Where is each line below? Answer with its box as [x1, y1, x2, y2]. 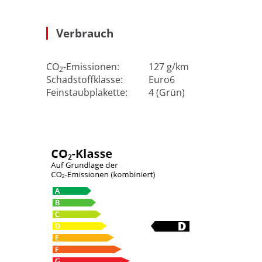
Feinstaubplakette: [46, 86, 132, 99]
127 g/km [149, 60, 189, 74]
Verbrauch [56, 25, 113, 42]
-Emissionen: [63, 60, 119, 74]
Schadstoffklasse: [46, 73, 127, 87]
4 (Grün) [149, 86, 185, 99]
